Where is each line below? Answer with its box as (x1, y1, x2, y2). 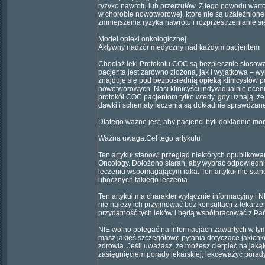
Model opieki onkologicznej (98, 35, 186, 43)
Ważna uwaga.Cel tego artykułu (98, 134, 201, 143)
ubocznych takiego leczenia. (98, 176, 189, 184)
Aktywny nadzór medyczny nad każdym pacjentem (98, 43, 260, 51)
